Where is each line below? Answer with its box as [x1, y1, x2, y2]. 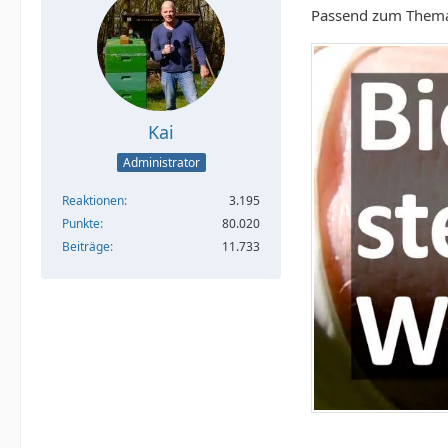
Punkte [62, 214, 100, 232]
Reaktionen [62, 191, 124, 209]
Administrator [122, 153, 200, 171]
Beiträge [62, 237, 110, 255]
